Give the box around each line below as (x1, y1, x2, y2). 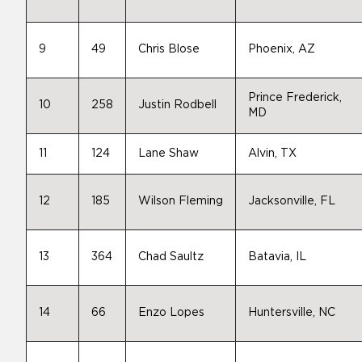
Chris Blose (138, 44, 200, 55)
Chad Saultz (138, 251, 204, 263)
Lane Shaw (138, 148, 199, 159)
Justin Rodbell (138, 99, 217, 111)
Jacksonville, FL (248, 196, 335, 207)
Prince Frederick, (248, 92, 342, 103)
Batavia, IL (248, 251, 306, 263)
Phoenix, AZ (248, 44, 315, 55)
